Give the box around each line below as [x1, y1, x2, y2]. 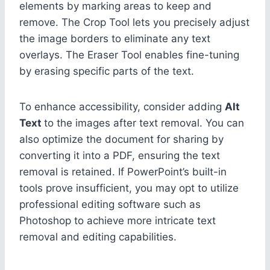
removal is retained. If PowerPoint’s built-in [19, 165, 227, 178]
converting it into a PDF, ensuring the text [19, 149, 220, 162]
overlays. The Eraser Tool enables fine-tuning [19, 48, 239, 61]
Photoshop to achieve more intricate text [19, 214, 216, 227]
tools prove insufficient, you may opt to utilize [19, 181, 239, 194]
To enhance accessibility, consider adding [19, 100, 225, 113]
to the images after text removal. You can [44, 116, 244, 129]
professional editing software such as [19, 198, 201, 210]
